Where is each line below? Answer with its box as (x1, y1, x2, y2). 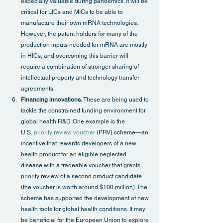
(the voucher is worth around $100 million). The (21, 184, 149, 191)
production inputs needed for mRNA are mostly (21, 41, 149, 49)
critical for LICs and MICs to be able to (21, 8, 124, 16)
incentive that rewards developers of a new (21, 140, 138, 147)
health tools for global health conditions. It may (21, 206, 147, 213)
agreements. (21, 85, 55, 93)
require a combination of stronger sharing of (21, 63, 140, 71)
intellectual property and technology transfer (21, 74, 141, 82)
